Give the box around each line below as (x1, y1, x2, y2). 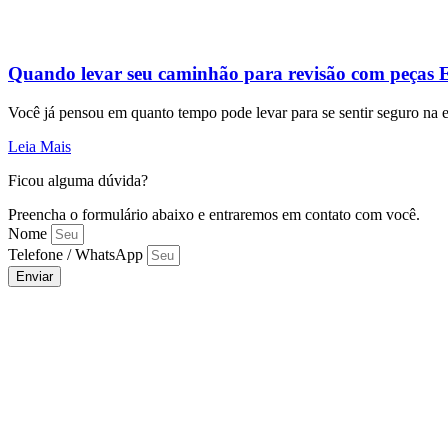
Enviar (16, 268, 53, 284)
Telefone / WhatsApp (8, 245, 147, 263)
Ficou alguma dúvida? (8, 171, 148, 189)
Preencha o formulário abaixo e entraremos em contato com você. (8, 205, 420, 223)
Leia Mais (8, 137, 71, 155)
